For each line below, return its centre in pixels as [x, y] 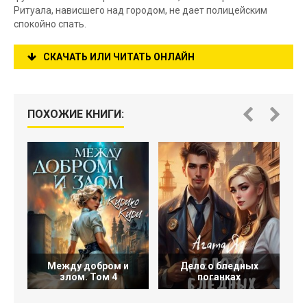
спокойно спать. [50, 24]
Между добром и [88, 266]
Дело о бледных [219, 266]
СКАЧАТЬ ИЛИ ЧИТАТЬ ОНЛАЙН [119, 57]
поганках [219, 277]
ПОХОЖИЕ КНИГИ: [76, 114]
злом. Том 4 [88, 277]
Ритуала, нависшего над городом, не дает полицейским [140, 10]
